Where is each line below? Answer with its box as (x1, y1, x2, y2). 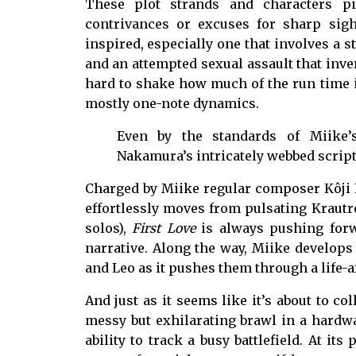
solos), (84, 220, 133, 237)
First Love (132, 220, 195, 237)
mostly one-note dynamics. (84, 95, 259, 112)
